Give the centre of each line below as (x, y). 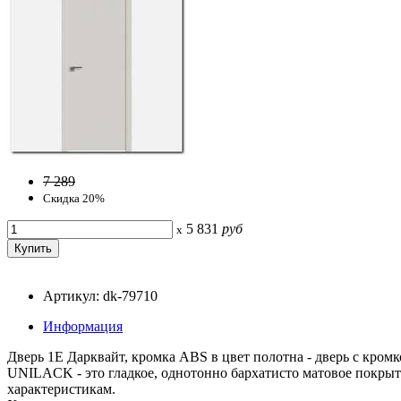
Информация (83, 326)
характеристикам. (61, 388)
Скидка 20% (74, 198)
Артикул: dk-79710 (100, 295)
